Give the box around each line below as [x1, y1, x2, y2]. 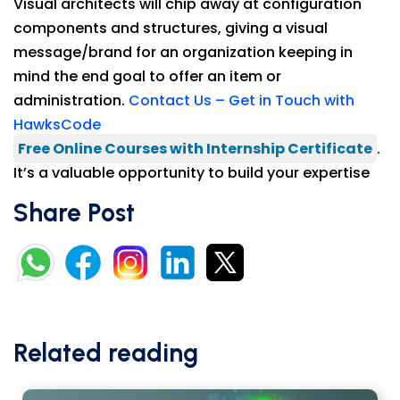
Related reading [13, 337, 198, 369]
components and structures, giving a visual [13, 18, 328, 39]
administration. [13, 90, 129, 112]
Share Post [13, 197, 135, 229]
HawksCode [13, 114, 101, 136]
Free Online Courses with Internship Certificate [18, 138, 372, 160]
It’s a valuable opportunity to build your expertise [13, 162, 370, 184]
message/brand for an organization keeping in [13, 42, 353, 63]
